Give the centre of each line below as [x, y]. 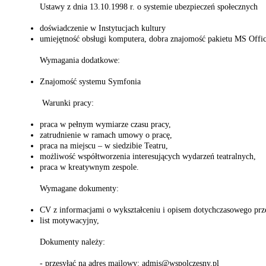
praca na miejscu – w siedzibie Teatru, [104, 146]
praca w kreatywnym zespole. [89, 167]
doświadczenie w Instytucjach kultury [103, 28]
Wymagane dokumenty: [79, 189]
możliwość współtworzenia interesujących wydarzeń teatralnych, [148, 156]
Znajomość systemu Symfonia [90, 82]
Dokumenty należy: [72, 242]
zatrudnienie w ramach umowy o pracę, [106, 135]
